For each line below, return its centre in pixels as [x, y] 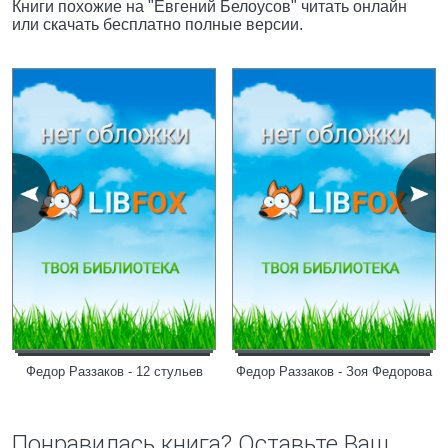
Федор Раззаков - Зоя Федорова [334, 371]
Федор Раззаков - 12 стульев [114, 371]
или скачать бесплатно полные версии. [157, 24]
